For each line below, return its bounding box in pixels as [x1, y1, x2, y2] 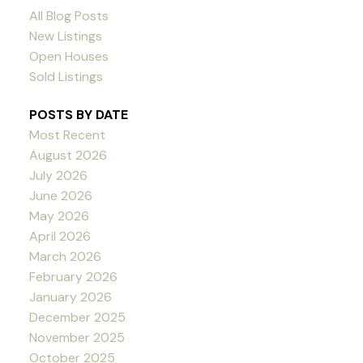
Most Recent [28, 126, 105, 144]
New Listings [28, 27, 102, 45]
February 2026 [28, 268, 117, 286]
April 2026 [28, 228, 91, 246]
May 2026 [28, 207, 89, 225]
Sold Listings [28, 67, 103, 85]
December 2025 [28, 309, 126, 327]
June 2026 [28, 187, 92, 205]
